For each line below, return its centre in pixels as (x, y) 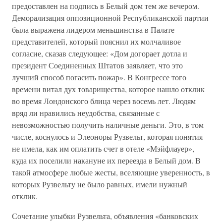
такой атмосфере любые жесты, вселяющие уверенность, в (111, 172)
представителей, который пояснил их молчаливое (96, 41)
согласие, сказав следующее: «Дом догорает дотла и (100, 53)
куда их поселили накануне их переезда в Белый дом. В (106, 160)
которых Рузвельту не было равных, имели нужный (100, 184)
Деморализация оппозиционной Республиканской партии (110, 18)
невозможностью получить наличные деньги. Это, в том (108, 125)
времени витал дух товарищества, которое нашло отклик (108, 89)
